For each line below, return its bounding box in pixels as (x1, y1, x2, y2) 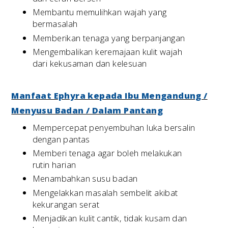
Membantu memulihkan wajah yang (32, 6, 167, 18)
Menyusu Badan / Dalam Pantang (11, 104, 163, 116)
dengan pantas (32, 133, 90, 146)
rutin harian (32, 159, 76, 171)
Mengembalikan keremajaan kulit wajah (32, 45, 183, 58)
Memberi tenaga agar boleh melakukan (32, 147, 182, 159)
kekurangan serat (32, 198, 100, 210)
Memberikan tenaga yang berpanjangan (32, 32, 185, 44)
